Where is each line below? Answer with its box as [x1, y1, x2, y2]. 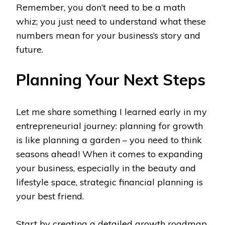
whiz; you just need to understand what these [16, 15, 206, 27]
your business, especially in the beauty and [16, 162, 196, 174]
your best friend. [16, 190, 84, 202]
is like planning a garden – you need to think [16, 134, 202, 146]
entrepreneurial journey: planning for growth [16, 120, 203, 132]
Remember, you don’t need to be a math [16, 1, 185, 13]
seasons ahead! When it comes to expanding [16, 148, 203, 160]
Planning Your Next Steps [16, 69, 205, 89]
